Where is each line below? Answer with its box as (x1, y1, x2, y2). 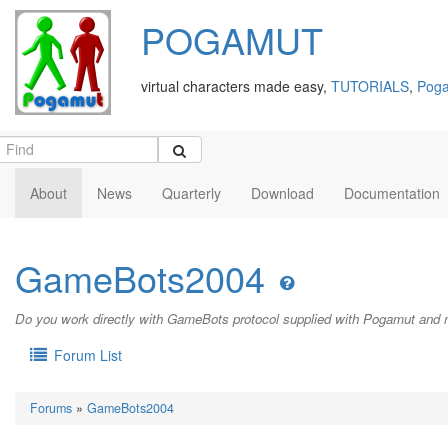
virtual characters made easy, (141, 76, 331, 96)
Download (251, 182, 314, 203)
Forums (30, 399, 72, 418)
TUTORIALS (331, 76, 409, 96)
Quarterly (162, 182, 221, 203)
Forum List (49, 345, 122, 366)
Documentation (344, 182, 440, 203)
